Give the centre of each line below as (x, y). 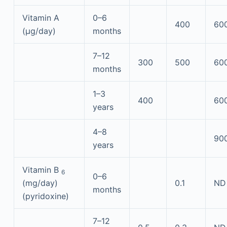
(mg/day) (40, 183)
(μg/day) (39, 31)
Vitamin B (42, 170)
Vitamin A (41, 18)
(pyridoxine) (45, 196)
